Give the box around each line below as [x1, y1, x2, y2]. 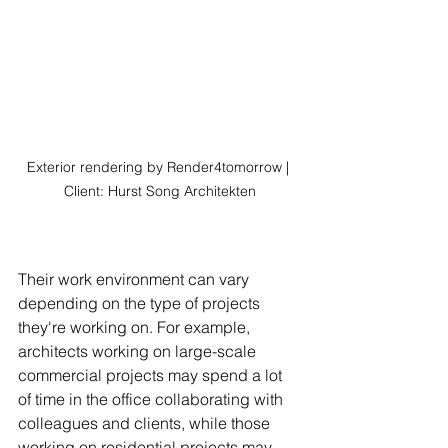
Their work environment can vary [18, 269, 253, 290]
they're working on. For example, [18, 317, 254, 338]
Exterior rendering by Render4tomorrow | [27, 158, 293, 177]
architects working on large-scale [18, 341, 260, 362]
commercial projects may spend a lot [18, 365, 286, 386]
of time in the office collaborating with [18, 389, 287, 410]
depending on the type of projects [18, 293, 264, 314]
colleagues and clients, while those [18, 413, 274, 434]
